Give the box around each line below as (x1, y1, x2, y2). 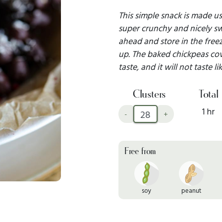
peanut (181, 185, 201, 196)
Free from (124, 146, 156, 158)
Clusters (133, 88, 166, 102)
